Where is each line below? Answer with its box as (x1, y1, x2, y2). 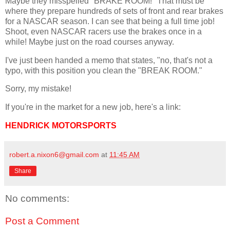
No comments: (5, 193, 69, 204)
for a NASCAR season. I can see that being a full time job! (5, 16, 215, 26)
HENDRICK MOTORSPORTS (5, 121, 117, 130)
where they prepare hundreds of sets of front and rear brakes (5, 6, 223, 15)
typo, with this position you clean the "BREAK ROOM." (5, 66, 202, 75)
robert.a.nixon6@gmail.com (9, 150, 99, 159)
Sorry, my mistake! (5, 84, 71, 93)
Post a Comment (5, 215, 79, 226)
